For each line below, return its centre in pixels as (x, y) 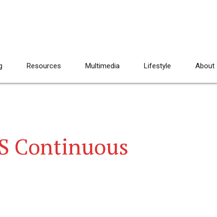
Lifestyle (157, 66)
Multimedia (102, 66)
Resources (44, 66)
